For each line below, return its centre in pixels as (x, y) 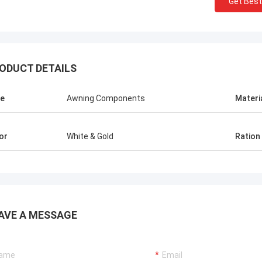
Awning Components (106, 98)
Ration (248, 136)
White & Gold (90, 136)
